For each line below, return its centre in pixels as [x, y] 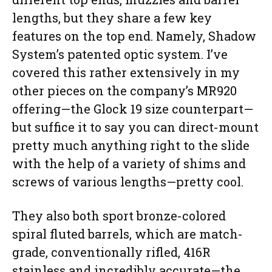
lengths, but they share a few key [112, 18]
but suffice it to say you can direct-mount [135, 127]
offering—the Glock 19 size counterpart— [133, 109]
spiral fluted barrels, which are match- [127, 234]
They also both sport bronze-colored [119, 216]
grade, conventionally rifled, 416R [111, 252]
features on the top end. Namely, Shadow [134, 36]
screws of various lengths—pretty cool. [128, 182]
